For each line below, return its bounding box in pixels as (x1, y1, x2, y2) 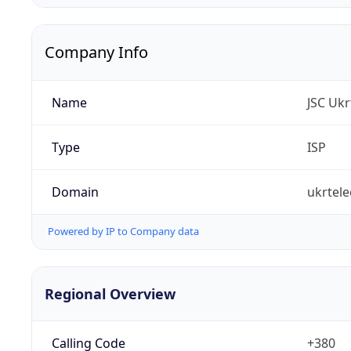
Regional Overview (45, 284, 175, 303)
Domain (51, 183, 99, 201)
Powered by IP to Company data (48, 224, 199, 239)
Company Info (45, 42, 148, 63)
